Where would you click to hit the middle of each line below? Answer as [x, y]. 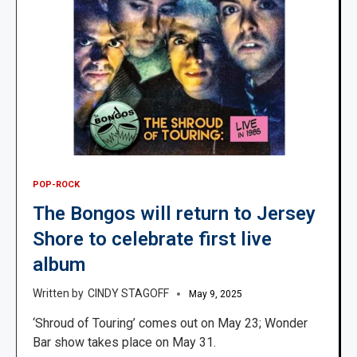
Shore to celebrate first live [152, 239]
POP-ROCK [56, 184]
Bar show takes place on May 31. [124, 342]
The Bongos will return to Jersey [174, 213]
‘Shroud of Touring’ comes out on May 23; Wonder [170, 323]
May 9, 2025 [216, 294]
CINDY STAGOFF [128, 293]
